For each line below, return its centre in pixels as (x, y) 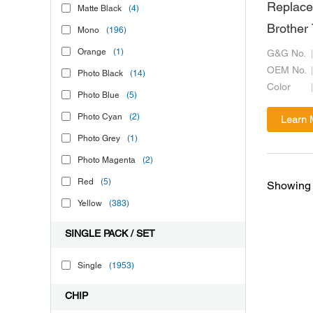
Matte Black (100, 9)
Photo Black (100, 74)
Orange (92, 52)
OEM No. (287, 71)
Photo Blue (99, 95)
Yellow (90, 204)
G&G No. (286, 54)
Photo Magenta (107, 160)
